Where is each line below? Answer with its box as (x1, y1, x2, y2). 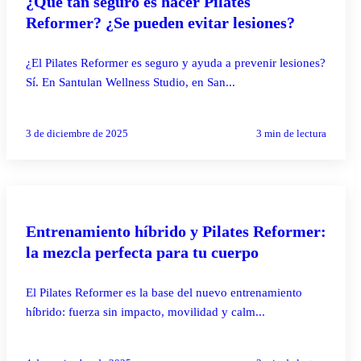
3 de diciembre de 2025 (26, 127, 128, 139)
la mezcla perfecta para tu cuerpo (26, 243, 259, 261)
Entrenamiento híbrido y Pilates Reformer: (26, 222, 326, 240)
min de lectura (262, 127, 327, 139)
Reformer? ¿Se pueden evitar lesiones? (26, 13, 295, 31)
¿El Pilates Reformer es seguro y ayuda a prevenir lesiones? (26, 56, 326, 69)
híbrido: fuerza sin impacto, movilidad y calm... (26, 305, 265, 318)
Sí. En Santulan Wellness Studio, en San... (26, 75, 235, 89)
